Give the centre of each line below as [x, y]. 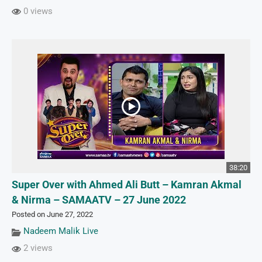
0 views [37, 11]
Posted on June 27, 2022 [52, 215]
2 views [37, 248]
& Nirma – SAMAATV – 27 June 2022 [99, 200]
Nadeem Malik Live [61, 231]
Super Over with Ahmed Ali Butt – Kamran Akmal [127, 185]
